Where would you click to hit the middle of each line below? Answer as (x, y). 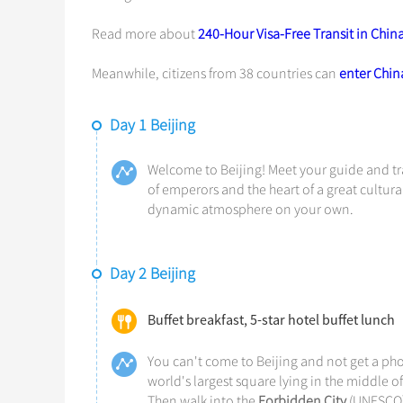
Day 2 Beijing (152, 273)
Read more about (145, 34)
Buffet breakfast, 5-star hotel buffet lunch (271, 319)
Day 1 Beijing (152, 125)
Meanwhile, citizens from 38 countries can (215, 74)
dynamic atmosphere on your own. (251, 210)
